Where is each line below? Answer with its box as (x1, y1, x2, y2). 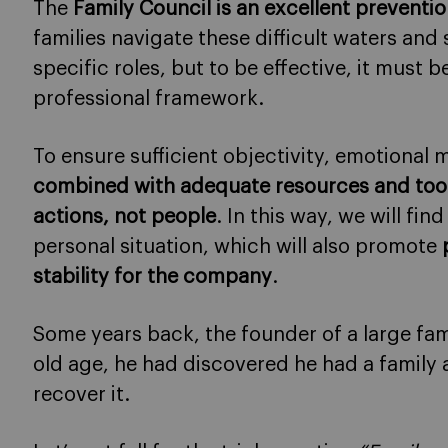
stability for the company (33, 267, 272, 288)
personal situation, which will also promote (33, 237, 442, 258)
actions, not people (33, 207, 216, 228)
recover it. (33, 385, 130, 406)
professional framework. (33, 89, 264, 110)
